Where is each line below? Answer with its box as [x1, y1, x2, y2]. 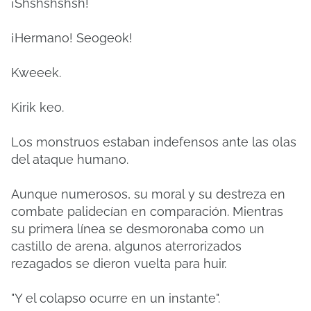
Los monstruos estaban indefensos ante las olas [11, 135, 296, 149]
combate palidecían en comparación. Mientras [11, 204, 283, 219]
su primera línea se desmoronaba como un [11, 221, 264, 236]
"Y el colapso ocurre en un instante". [11, 291, 220, 305]
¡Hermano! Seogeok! [11, 31, 133, 45]
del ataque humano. [11, 152, 128, 167]
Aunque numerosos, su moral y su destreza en [11, 187, 285, 201]
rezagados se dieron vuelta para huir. [11, 256, 226, 271]
